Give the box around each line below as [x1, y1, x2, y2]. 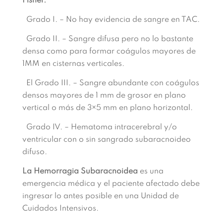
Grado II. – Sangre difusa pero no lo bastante [22, 35, 193, 43]
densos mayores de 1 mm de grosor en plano [22, 92, 186, 100]
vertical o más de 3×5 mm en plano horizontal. [22, 104, 193, 112]
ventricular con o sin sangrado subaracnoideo [22, 136, 191, 144]
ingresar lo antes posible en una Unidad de [22, 192, 179, 200]
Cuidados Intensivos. [22, 205, 99, 213]
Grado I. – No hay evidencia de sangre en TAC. [22, 16, 200, 24]
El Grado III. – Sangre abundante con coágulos [22, 79, 199, 87]
